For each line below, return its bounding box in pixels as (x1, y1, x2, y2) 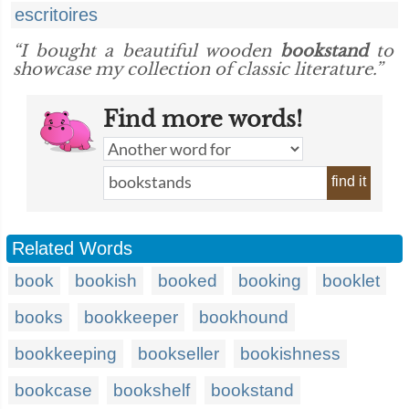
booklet (322, 271, 380, 290)
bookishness (240, 344, 341, 363)
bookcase (15, 381, 92, 400)
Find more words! (103, 106, 302, 132)
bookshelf (113, 381, 190, 400)
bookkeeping (15, 344, 117, 363)
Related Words (12, 238, 132, 258)
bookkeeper (84, 308, 178, 327)
